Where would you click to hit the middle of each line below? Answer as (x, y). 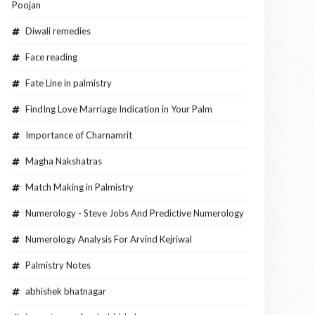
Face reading (51, 57)
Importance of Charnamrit (79, 135)
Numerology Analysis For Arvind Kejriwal (109, 239)
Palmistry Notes (58, 265)
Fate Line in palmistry (69, 83)
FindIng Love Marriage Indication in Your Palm (119, 109)
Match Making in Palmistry (79, 187)
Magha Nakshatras (64, 161)
